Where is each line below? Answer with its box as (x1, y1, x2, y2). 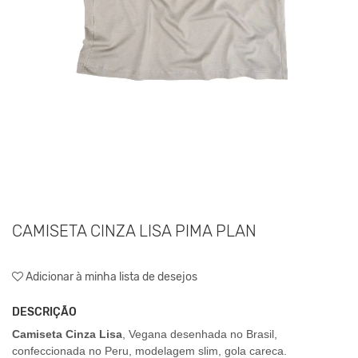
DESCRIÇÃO (12, 304, 77, 319)
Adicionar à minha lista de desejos (23, 269, 197, 284)
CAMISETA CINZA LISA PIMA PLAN (12, 221, 257, 241)
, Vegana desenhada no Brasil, (122, 327, 277, 340)
